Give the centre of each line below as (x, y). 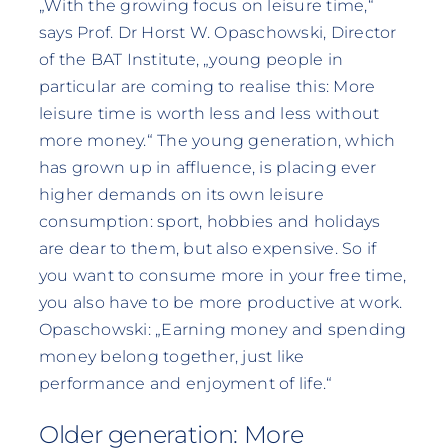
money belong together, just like (171, 357)
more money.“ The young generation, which (217, 141)
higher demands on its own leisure (181, 195)
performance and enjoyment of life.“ (185, 384)
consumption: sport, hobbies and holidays (209, 222)
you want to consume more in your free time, (222, 276)
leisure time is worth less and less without (209, 114)
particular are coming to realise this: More (207, 87)
